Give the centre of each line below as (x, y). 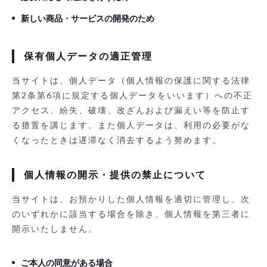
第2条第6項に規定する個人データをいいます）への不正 (132, 95)
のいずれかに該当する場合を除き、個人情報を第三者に (131, 213)
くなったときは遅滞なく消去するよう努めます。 (117, 139)
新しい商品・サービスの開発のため (88, 18)
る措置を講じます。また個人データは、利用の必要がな (131, 125)
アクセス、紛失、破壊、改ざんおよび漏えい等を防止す (131, 110)
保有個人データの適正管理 (88, 56)
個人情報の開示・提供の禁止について (115, 175)
